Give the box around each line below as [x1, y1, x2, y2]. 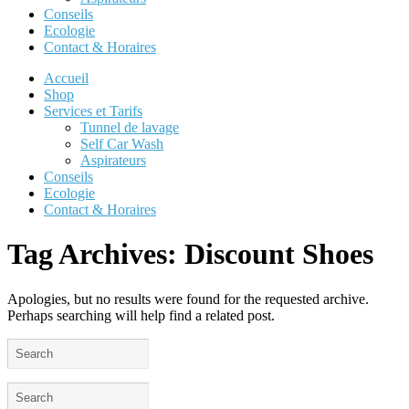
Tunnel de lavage [80, 120, 179, 135]
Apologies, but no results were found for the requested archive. [7, 290, 369, 307]
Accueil [44, 70, 89, 86]
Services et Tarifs [44, 103, 142, 119]
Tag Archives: [7, 237, 184, 271]
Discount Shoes [184, 237, 373, 271]
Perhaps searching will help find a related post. [7, 307, 275, 323]
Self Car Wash [80, 136, 163, 152]
